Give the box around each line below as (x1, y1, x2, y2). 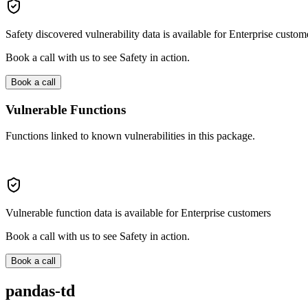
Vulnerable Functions (5, 102, 126, 117)
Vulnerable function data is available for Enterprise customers (5, 207, 271, 219)
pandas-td (5, 282, 75, 300)
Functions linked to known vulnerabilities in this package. (5, 130, 255, 142)
